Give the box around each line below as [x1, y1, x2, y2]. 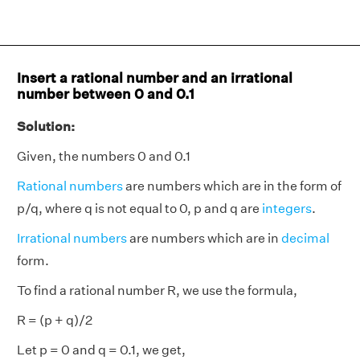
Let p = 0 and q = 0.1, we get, [17, 342, 186, 358]
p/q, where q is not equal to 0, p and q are [17, 201, 262, 216]
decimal [281, 231, 329, 246]
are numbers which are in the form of [123, 178, 342, 194]
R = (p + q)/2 [17, 313, 92, 328]
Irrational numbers [17, 231, 127, 246]
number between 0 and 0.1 [17, 85, 194, 102]
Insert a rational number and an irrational [17, 69, 292, 86]
